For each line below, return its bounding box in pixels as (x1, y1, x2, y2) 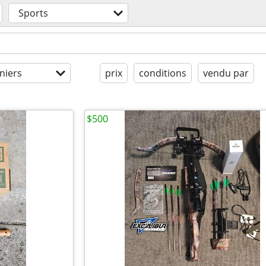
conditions (139, 66, 186, 80)
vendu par (203, 66, 249, 80)
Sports (18, 7, 48, 20)
